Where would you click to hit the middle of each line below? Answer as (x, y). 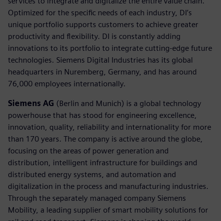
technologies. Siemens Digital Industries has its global (100, 60)
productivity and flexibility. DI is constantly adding (94, 36)
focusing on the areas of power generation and (88, 150)
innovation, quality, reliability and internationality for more (110, 127)
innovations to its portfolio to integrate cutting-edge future (110, 48)
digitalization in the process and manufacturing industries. (108, 186)
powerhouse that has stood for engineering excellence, (102, 115)
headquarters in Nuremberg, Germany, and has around (102, 72)
